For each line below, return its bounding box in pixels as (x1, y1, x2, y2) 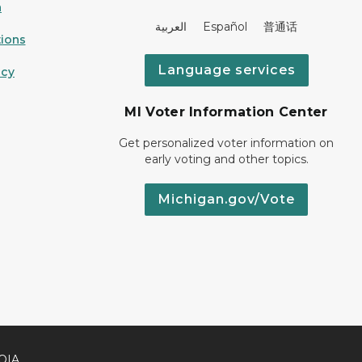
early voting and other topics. (144, 152, 309, 166)
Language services (157, 62, 296, 78)
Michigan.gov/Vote (158, 192, 295, 207)
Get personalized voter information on (119, 136, 334, 150)
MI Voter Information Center (124, 104, 328, 120)
